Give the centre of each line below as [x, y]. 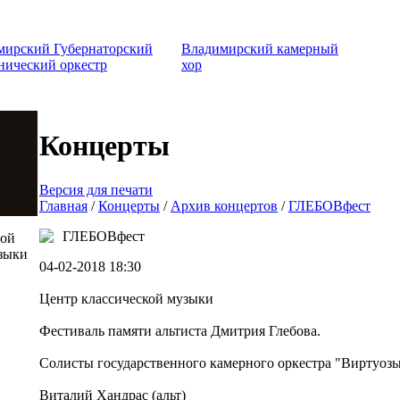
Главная [63, 205]
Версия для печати [96, 189]
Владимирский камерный [260, 49]
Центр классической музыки [126, 298]
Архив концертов [224, 205]
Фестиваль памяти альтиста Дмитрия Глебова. [180, 330]
